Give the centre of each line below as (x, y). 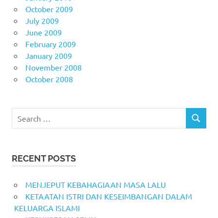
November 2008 (53, 67)
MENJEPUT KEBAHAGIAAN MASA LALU (95, 185)
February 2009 (50, 44)
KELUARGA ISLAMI (47, 208)
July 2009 (42, 20)
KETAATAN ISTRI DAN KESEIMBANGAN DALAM (109, 196)
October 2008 (49, 79)
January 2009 (48, 55)
